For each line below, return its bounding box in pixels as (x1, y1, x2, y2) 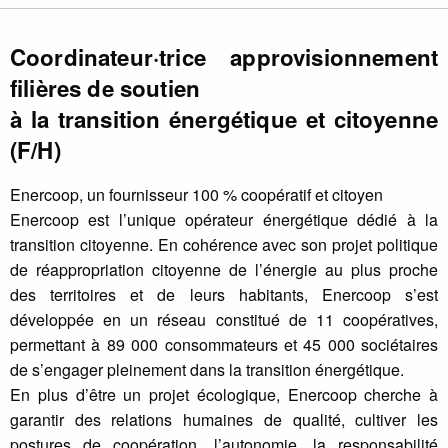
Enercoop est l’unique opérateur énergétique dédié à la (10, 207, 438, 231)
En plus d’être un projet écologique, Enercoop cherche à (10, 382, 438, 406)
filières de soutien (10, 71, 201, 104)
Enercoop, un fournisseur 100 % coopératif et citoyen (10, 182, 383, 206)
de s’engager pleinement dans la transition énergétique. (10, 357, 404, 381)
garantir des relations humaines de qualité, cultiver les (10, 407, 438, 431)
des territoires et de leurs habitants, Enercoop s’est (10, 282, 438, 306)
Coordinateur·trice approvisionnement (10, 40, 438, 73)
